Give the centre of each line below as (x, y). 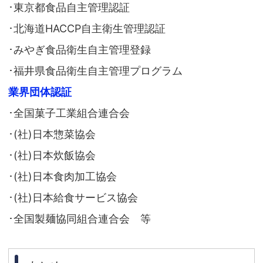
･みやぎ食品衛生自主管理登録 (80, 50)
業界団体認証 (40, 92)
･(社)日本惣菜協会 (52, 134)
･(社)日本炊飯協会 (52, 156)
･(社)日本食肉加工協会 (63, 177)
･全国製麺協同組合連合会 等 (80, 219)
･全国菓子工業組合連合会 (69, 113)
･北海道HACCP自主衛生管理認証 (87, 29)
